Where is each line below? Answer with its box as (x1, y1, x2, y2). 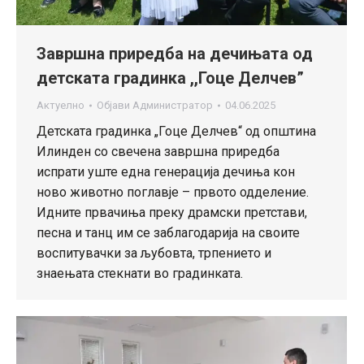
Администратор (132, 98, 213, 111)
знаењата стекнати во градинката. (37, 265, 243, 281)
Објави (97, 98, 132, 111)
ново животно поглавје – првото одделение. (37, 184, 309, 200)
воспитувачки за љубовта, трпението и (37, 245, 271, 261)
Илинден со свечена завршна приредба (37, 143, 279, 159)
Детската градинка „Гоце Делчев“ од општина (37, 123, 316, 139)
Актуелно (37, 98, 84, 111)
